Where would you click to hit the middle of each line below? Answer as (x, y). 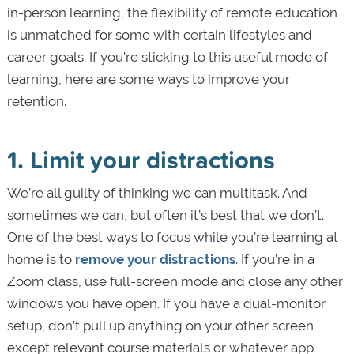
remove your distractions (155, 259)
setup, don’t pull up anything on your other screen (160, 325)
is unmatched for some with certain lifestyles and (159, 34)
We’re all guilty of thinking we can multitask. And (157, 192)
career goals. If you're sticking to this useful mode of (167, 56)
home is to (41, 259)
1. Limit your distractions (141, 159)
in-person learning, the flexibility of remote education (172, 12)
